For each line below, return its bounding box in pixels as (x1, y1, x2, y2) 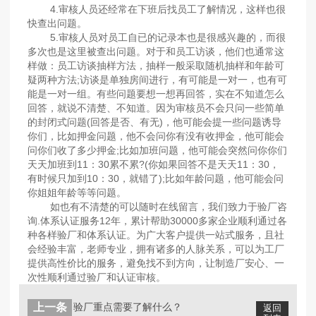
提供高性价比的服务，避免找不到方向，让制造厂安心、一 (28, 257, 285, 269)
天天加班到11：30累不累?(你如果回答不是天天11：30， (28, 159, 280, 171)
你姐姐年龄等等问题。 (28, 187, 127, 199)
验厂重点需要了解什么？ (73, 301, 183, 313)
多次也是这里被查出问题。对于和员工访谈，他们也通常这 (28, 46, 285, 58)
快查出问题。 (28, 18, 87, 30)
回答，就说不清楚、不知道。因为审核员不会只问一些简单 (28, 102, 285, 114)
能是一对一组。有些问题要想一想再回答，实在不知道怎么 (28, 88, 285, 100)
